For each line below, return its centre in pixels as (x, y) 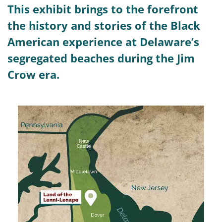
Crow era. (33, 74)
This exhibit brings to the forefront (103, 9)
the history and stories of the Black (104, 25)
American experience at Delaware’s (103, 41)
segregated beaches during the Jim (101, 58)
